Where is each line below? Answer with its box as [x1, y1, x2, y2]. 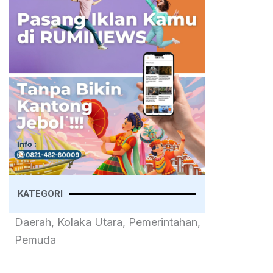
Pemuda [15, 233, 56, 247]
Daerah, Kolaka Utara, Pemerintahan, [15, 216, 200, 229]
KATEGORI [18, 188, 63, 200]
